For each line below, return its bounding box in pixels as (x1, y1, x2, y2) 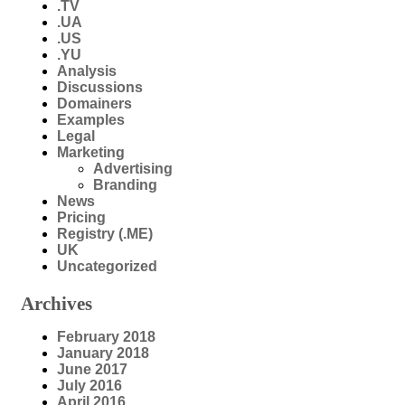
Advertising (93, 160, 173, 176)
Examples (57, 111, 125, 127)
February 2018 (57, 329, 155, 345)
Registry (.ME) (57, 225, 153, 241)
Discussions (57, 79, 143, 95)
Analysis (57, 62, 117, 79)
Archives (21, 293, 92, 315)
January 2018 (57, 345, 149, 362)
